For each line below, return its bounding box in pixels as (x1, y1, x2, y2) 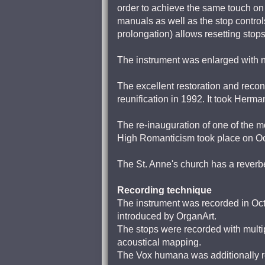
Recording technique (117, 185, 212, 195)
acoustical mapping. (117, 237, 201, 247)
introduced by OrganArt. (117, 211, 216, 221)
